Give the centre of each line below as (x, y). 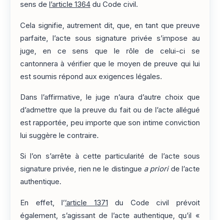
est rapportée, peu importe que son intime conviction (110, 123)
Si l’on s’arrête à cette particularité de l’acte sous (110, 156)
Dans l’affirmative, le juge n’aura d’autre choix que (110, 97)
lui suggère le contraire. (59, 136)
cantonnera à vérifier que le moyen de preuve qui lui (110, 64)
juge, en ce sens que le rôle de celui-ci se (110, 51)
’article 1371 (86, 203)
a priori (156, 169)
